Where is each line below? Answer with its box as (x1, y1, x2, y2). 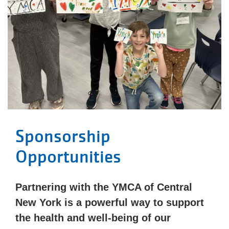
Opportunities (15, 146, 121, 168)
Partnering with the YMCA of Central (15, 181, 192, 193)
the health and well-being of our (15, 212, 171, 223)
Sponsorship (15, 126, 110, 147)
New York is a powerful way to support (15, 197, 204, 208)
